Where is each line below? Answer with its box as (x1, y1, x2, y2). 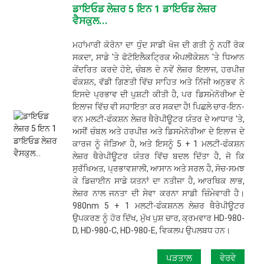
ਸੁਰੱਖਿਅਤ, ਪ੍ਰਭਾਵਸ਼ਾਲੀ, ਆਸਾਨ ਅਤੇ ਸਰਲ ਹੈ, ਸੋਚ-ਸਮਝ (72, 164, 245, 174)
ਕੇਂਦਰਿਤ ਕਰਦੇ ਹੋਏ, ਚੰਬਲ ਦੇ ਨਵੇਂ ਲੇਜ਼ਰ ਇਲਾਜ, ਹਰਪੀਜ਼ (72, 65, 245, 75)
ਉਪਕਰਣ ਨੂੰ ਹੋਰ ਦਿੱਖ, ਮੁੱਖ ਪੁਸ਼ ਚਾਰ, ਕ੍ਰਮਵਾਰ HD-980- (72, 213, 245, 223)
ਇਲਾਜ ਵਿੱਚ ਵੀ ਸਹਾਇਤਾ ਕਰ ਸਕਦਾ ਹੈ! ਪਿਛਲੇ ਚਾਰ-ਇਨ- (72, 102, 245, 112)
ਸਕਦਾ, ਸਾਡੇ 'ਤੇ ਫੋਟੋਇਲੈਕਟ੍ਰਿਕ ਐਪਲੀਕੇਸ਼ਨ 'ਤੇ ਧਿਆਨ (72, 52, 245, 62)
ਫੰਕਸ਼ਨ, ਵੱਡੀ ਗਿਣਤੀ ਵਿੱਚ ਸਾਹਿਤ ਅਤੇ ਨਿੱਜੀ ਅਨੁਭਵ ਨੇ (72, 77, 245, 87)
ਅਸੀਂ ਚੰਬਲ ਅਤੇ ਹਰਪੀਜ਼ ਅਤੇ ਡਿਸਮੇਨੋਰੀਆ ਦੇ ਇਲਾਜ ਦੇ (72, 127, 245, 137)
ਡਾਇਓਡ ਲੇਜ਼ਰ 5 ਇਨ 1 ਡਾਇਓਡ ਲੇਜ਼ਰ (72, 3, 217, 15)
